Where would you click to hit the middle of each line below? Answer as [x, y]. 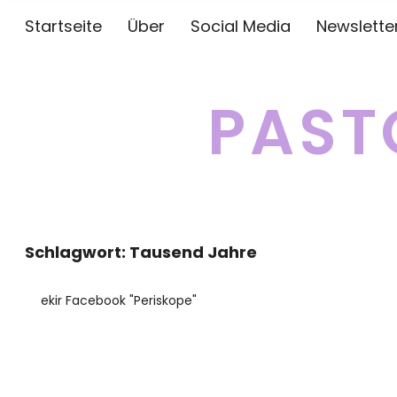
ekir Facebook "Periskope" [119, 300]
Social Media [241, 26]
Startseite [63, 26]
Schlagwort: [77, 252]
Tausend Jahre [193, 252]
